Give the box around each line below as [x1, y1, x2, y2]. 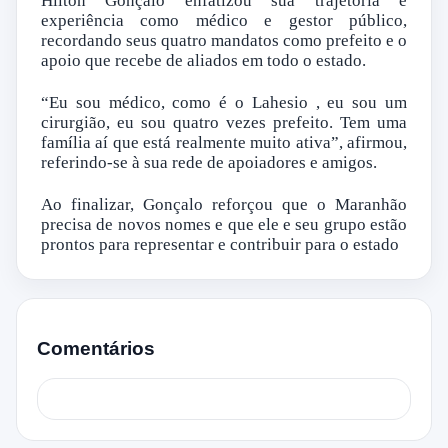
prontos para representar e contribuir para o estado [41, 235, 399, 255]
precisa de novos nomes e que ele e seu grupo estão [41, 215, 407, 235]
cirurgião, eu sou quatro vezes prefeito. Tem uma [41, 113, 407, 133]
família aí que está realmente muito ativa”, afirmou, [41, 133, 407, 153]
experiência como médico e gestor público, [41, 11, 407, 31]
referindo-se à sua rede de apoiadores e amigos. [41, 153, 377, 173]
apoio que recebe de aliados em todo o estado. [41, 51, 366, 71]
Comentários [37, 337, 155, 359]
